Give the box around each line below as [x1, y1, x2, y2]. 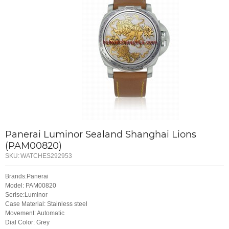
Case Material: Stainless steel [5, 200, 87, 208]
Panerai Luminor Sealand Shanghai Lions [5, 128, 196, 140]
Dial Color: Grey [5, 219, 50, 226]
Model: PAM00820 [5, 182, 56, 190]
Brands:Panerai [5, 173, 49, 180]
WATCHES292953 [20, 152, 72, 159]
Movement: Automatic [5, 210, 64, 217]
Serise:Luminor [5, 191, 48, 199]
